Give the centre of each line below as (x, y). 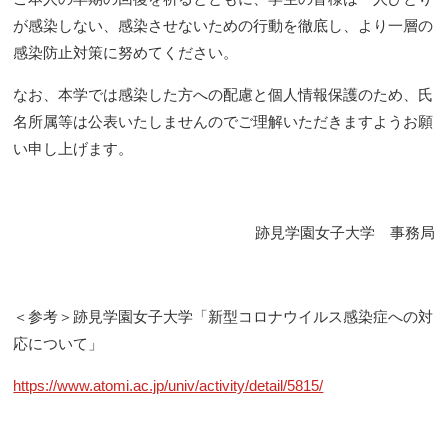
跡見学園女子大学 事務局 (344, 232)
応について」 (58, 343)
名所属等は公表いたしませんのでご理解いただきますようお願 (223, 121)
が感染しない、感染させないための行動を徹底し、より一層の (223, 25)
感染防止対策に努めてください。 (126, 52)
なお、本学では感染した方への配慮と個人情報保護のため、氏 (223, 94)
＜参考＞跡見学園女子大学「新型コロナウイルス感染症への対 (223, 316)
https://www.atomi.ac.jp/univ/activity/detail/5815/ (168, 385)
